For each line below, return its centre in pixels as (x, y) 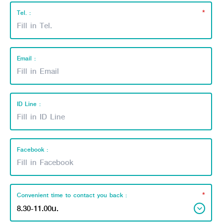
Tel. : (24, 13)
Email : (26, 58)
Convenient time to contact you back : (72, 195)
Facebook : (32, 149)
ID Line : (29, 104)
